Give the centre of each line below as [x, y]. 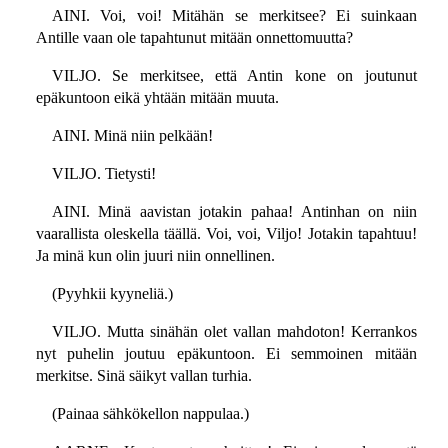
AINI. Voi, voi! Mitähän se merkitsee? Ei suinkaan [234, 16]
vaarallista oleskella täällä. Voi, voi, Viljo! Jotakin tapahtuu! [226, 234]
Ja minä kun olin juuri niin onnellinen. [155, 256]
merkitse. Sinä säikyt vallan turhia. [143, 376]
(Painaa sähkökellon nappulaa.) [150, 414]
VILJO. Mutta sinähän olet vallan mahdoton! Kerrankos [234, 332]
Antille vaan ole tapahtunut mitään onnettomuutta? [194, 38]
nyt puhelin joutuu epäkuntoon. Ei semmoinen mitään [226, 354]
